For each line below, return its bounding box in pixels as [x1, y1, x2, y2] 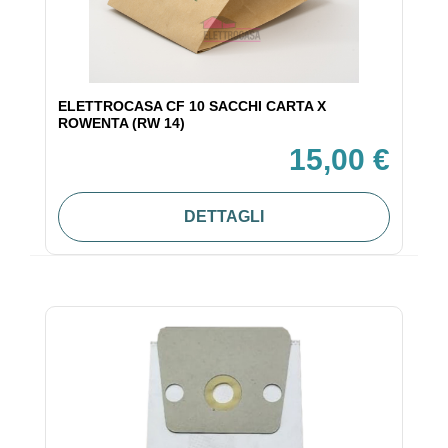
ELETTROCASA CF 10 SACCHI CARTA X [58, 98, 326, 115]
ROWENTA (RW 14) [58, 115, 185, 132]
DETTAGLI [184, 208, 264, 226]
